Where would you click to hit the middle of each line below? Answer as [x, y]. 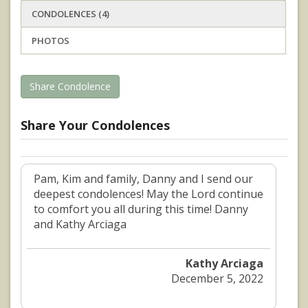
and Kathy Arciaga [80, 224]
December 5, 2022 [218, 279]
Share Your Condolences [95, 125]
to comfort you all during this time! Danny [141, 209]
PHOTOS [51, 41]
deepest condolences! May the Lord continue [148, 194]
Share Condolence [70, 87]
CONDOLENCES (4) [70, 14]
